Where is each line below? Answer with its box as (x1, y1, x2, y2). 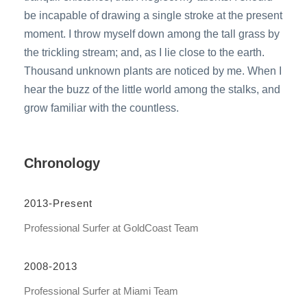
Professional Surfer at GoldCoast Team (24, 222, 199, 234)
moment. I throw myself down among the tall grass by (24, 28, 280, 40)
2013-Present (24, 197, 93, 209)
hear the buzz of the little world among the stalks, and (24, 84, 280, 95)
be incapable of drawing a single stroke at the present (24, 10, 282, 21)
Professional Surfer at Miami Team (24, 285, 178, 297)
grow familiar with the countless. (24, 102, 179, 114)
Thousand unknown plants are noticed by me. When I (24, 65, 282, 77)
